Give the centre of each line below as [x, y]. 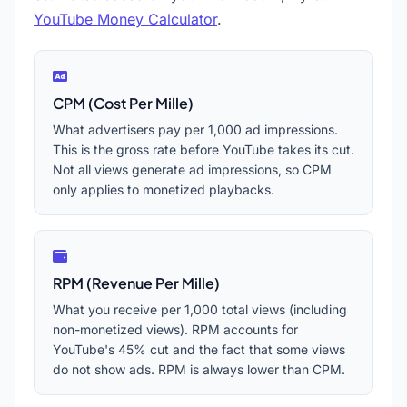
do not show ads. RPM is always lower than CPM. [199, 369]
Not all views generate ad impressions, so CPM [192, 169]
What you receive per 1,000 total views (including [200, 309]
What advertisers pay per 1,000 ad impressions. [195, 129]
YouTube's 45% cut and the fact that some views [199, 349]
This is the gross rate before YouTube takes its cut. [203, 149]
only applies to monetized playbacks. [164, 189]
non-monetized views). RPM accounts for [175, 329]
